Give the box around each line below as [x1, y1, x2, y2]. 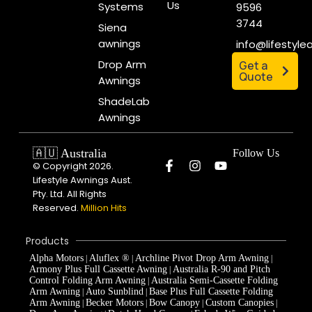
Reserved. [32, 201, 81, 214]
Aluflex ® [88, 252, 130, 263]
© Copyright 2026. [32, 159, 114, 173]
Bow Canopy [148, 297, 200, 308]
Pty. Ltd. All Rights [32, 187, 107, 201]
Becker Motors [85, 297, 143, 308]
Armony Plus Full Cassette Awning [29, 263, 167, 274]
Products [25, 233, 69, 248]
